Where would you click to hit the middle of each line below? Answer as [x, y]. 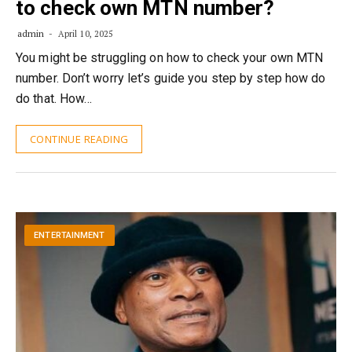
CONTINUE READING [79, 139]
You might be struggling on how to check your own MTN [170, 58]
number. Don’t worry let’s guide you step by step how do [171, 78]
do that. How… [54, 99]
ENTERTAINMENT [70, 236]
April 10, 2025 [84, 34]
